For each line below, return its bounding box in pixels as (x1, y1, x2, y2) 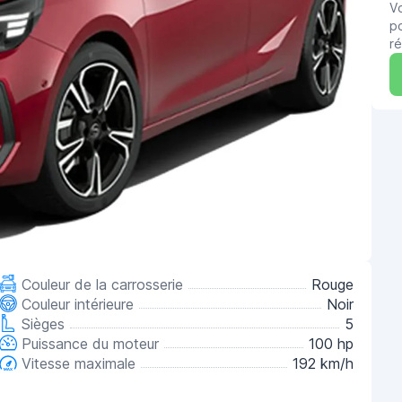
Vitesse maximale (17, 354, 135, 372)
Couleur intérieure (17, 295, 134, 313)
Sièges (17, 315, 65, 333)
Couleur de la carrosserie (17, 275, 183, 293)
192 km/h (293, 354, 354, 372)
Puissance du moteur (17, 335, 159, 353)
